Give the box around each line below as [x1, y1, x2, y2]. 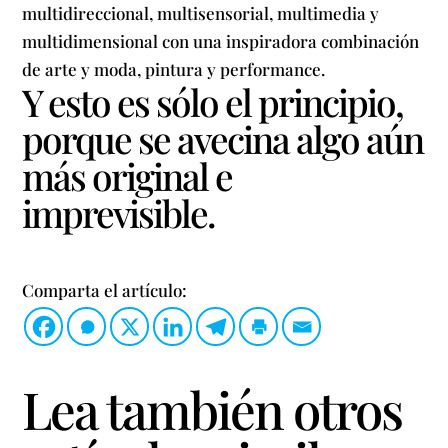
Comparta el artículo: [22, 279, 188, 302]
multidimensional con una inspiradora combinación [22, 29, 420, 52]
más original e [22, 150, 233, 200]
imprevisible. [22, 187, 216, 237]
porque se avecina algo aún [22, 113, 424, 163]
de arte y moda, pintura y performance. [22, 57, 326, 80]
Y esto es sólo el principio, [22, 76, 404, 126]
